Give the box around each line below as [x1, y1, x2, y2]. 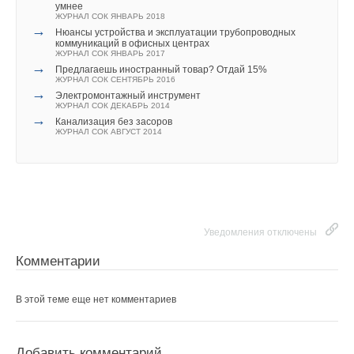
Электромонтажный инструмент [55, 90, 201, 101]
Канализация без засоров [55, 116, 172, 127]
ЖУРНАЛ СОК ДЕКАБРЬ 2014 [55, 101, 170, 110]
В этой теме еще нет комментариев [16, 294, 176, 305]
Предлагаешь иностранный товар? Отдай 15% [55, 64, 267, 75]
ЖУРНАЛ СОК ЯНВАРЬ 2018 [55, 12, 165, 21]
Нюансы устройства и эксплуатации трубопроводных [55, 27, 296, 38]
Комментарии [16, 254, 100, 269]
